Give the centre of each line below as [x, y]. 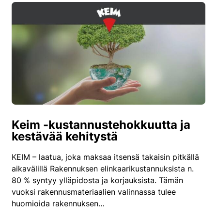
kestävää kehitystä [65, 136]
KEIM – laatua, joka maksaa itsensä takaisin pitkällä [105, 157]
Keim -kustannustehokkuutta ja [101, 124]
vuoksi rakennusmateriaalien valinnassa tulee [94, 192]
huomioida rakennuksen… [58, 203]
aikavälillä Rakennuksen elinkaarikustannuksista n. [103, 168]
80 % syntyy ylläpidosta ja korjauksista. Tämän [97, 180]
